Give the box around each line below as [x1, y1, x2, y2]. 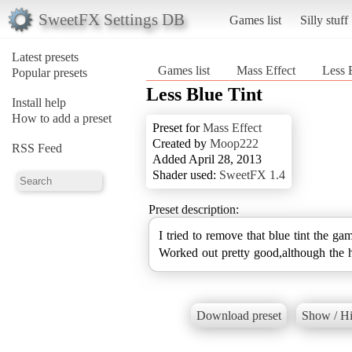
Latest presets [12, 49, 79, 64]
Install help [12, 95, 66, 109]
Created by [152, 136, 210, 150]
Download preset [196, 309, 281, 323]
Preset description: [148, 202, 239, 216]
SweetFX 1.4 [219, 167, 285, 181]
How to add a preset [12, 111, 112, 125]
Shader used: [152, 167, 219, 181]
